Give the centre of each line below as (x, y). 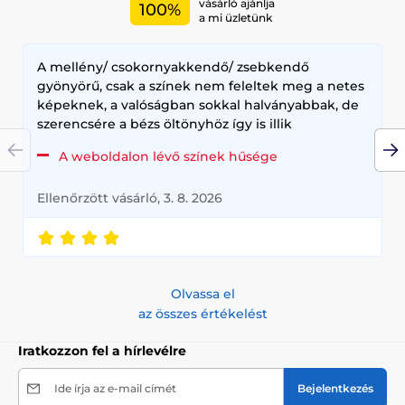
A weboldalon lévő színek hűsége (168, 157)
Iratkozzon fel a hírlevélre (102, 351)
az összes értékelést (202, 314)
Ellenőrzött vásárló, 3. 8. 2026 (130, 198)
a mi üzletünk (235, 17)
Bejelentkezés (335, 389)
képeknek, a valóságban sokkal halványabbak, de (198, 105)
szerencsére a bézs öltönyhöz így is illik (165, 124)
